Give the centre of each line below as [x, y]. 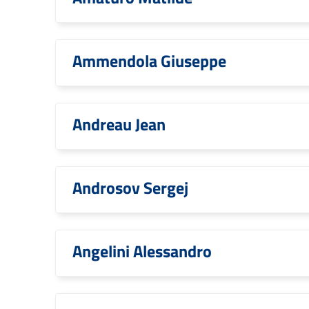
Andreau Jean [119, 124]
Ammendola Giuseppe [149, 61]
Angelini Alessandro [142, 251]
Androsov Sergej [130, 188]
